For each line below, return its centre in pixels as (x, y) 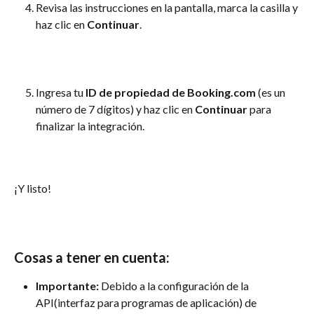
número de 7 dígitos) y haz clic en (115, 109)
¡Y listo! (33, 188)
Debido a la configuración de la (175, 286)
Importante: (67, 286)
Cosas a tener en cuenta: (92, 258)
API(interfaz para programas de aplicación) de (147, 303)
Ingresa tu (61, 93)
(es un (272, 93)
